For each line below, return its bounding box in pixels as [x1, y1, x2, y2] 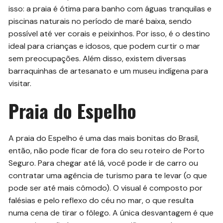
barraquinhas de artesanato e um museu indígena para [8, 66, 209, 77]
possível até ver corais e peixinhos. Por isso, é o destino [8, 28, 211, 39]
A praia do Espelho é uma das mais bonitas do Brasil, [8, 133, 200, 144]
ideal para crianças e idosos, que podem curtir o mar [8, 41, 201, 52]
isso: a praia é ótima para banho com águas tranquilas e [8, 3, 212, 14]
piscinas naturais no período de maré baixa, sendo [8, 16, 192, 27]
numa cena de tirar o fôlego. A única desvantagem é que [8, 208, 214, 219]
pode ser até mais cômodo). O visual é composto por [8, 183, 203, 194]
